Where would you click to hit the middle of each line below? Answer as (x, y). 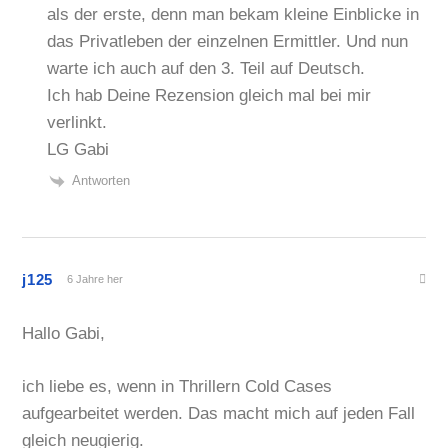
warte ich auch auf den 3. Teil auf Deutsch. (206, 69)
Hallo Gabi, (64, 334)
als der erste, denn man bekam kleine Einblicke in (233, 15)
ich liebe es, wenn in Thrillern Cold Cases (177, 386)
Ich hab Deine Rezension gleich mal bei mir (209, 96)
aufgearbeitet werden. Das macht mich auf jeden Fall (219, 413)
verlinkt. (77, 123)
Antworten (101, 181)
